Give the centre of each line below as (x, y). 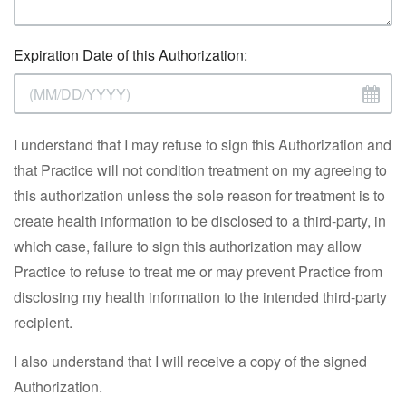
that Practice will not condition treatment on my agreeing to (200, 170)
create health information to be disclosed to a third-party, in (200, 221)
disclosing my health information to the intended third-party (200, 297)
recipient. (43, 322)
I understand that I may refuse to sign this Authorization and (203, 145)
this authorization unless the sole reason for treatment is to (199, 195)
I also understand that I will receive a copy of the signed (190, 361)
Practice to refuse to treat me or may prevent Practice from (198, 271)
